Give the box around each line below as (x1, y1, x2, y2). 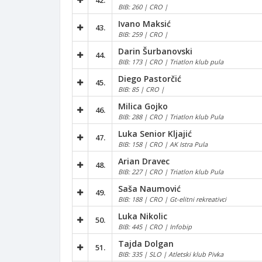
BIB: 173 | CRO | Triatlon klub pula (118, 57, 223, 66)
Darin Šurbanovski (118, 45, 192, 57)
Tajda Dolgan (118, 237, 174, 249)
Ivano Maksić (118, 18, 171, 29)
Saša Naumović (118, 182, 181, 194)
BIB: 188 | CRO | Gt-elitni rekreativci (118, 194, 226, 204)
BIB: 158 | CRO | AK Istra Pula (118, 139, 208, 149)
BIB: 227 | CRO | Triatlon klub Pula (118, 167, 223, 176)
